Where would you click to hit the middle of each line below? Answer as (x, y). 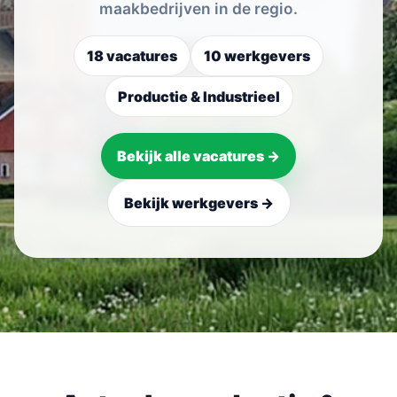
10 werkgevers (257, 56)
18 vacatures (132, 56)
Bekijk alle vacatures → (198, 156)
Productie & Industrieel (198, 97)
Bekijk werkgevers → (198, 203)
